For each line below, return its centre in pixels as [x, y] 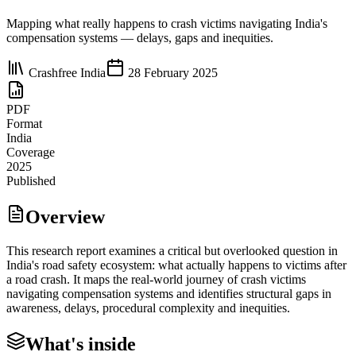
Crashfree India [67, 72]
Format [24, 123]
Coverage [31, 152]
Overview [65, 217]
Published [31, 180]
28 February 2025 [173, 72]
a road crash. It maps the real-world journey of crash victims [156, 279]
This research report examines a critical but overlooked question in [172, 250]
